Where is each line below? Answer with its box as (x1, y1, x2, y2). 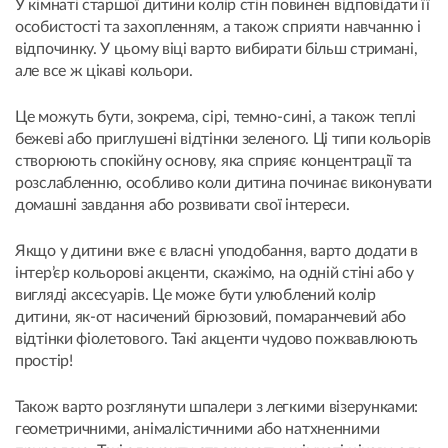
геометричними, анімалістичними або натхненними (15, 420, 380, 437)
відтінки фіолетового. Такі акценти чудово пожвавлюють (15, 330, 419, 347)
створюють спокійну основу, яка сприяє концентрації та (15, 152, 413, 169)
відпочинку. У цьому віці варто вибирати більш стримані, (15, 40, 418, 57)
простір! (15, 352, 73, 369)
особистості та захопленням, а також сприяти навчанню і (15, 18, 421, 35)
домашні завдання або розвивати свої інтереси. (15, 196, 350, 213)
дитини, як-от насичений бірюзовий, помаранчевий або (15, 308, 406, 325)
